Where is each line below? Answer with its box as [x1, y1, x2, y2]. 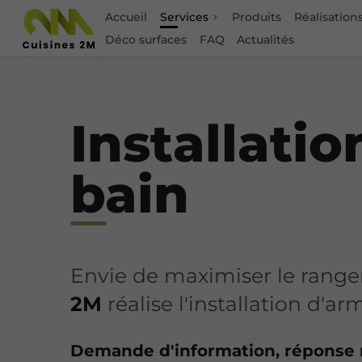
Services [159, 9, 208, 24]
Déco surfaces [105, 32, 187, 47]
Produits [232, 9, 282, 24]
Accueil [105, 9, 148, 24]
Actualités [237, 32, 295, 47]
